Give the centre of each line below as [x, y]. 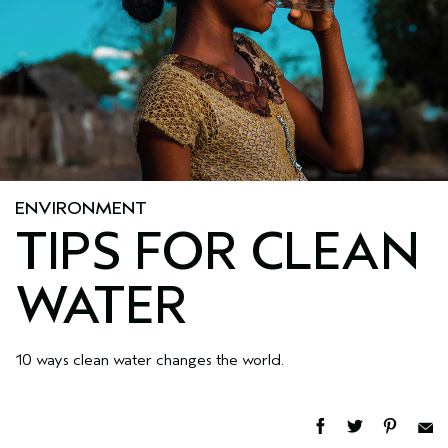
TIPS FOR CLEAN [217, 252]
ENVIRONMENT [81, 208]
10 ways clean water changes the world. [149, 360]
